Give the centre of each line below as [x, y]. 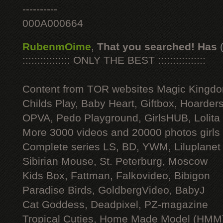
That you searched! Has [157, 47]
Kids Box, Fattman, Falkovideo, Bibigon [116, 176]
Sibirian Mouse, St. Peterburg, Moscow [115, 161]
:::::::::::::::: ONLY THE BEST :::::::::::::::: [114, 60]
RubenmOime [57, 47]
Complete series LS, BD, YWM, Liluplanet [121, 147]
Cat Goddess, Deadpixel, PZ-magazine [115, 205]
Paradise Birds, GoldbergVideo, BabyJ [114, 190]
